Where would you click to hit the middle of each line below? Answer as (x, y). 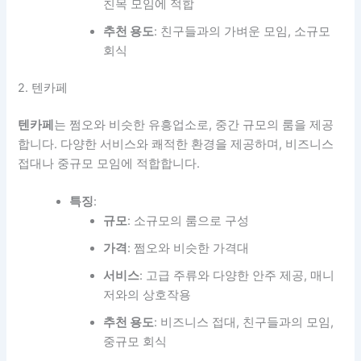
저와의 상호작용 (147, 295)
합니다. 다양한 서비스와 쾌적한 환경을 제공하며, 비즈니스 (176, 144)
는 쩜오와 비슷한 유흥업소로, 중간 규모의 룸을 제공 (194, 124)
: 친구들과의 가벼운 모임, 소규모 (243, 32)
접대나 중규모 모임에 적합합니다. (109, 163)
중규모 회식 (135, 342)
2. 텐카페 (43, 88)
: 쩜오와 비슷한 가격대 (189, 249)
